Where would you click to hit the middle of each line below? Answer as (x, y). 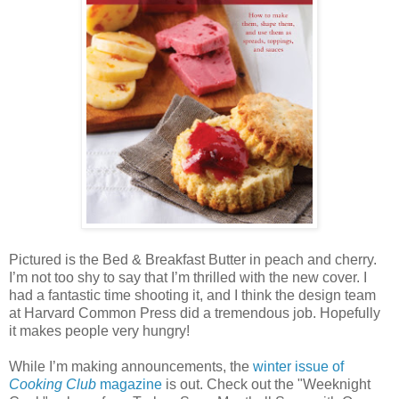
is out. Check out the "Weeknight (266, 384)
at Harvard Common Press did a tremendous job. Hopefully (195, 313)
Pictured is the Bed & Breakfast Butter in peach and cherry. (193, 259)
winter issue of (298, 366)
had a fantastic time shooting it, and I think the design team (192, 295)
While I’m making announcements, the (131, 366)
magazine (129, 384)
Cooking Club (53, 384)
